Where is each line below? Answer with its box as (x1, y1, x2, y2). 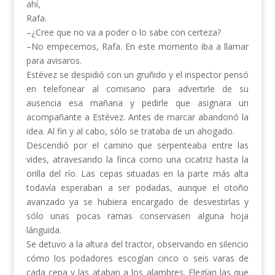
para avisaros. (26, 55, 82, 67)
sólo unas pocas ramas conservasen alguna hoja (26, 210, 249, 222)
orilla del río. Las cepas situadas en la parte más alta (26, 168, 249, 180)
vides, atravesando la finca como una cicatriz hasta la (26, 153, 249, 166)
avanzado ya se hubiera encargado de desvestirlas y (26, 196, 249, 208)
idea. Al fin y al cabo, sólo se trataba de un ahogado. (26, 125, 234, 137)
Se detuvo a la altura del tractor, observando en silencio (26, 238, 249, 250)
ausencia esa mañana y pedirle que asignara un (26, 97, 249, 109)
